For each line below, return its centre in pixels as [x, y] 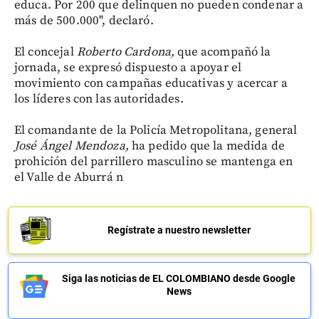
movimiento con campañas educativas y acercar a [151, 83]
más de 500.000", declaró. [84, 20]
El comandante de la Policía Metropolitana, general [156, 130]
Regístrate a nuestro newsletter [179, 230]
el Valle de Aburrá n [69, 177]
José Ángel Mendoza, [73, 146]
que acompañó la [224, 52]
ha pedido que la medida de [208, 146]
